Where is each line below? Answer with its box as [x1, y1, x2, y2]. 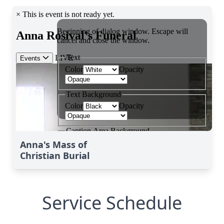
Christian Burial [20, 149, 89, 161]
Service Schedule [42, 190, 182, 215]
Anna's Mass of [20, 138, 87, 150]
